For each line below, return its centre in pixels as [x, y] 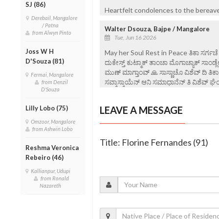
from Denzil [55, 82]
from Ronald [55, 178]
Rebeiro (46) [44, 157]
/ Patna [52, 25]
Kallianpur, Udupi [52, 171]
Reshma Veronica [52, 147]
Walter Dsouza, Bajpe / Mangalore [157, 29]
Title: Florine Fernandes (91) [154, 142]
